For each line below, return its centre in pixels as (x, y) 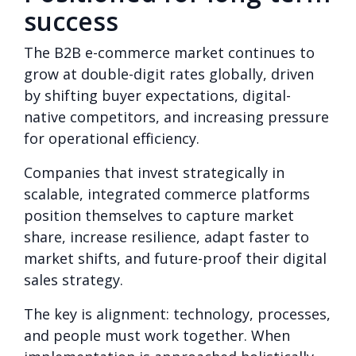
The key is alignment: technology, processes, (177, 313)
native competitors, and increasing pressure (176, 116)
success (71, 21)
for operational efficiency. (112, 138)
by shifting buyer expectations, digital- (157, 95)
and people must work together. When (157, 335)
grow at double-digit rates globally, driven (169, 74)
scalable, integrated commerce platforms (167, 193)
